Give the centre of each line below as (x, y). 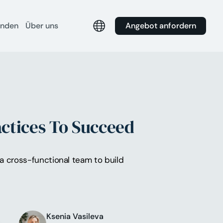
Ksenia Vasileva (75, 217)
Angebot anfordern (161, 25)
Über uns (42, 26)
